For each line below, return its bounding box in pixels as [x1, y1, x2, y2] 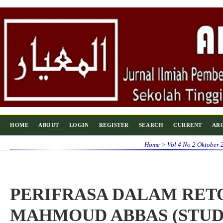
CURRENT [173, 122, 202, 128]
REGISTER [99, 122, 129, 128]
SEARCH [138, 122, 164, 128]
